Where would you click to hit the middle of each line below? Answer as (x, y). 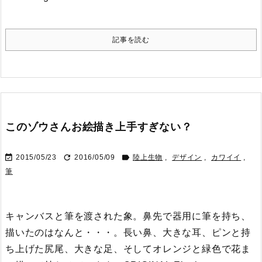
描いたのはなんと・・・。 (64, 232)
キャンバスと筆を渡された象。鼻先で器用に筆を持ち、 (128, 216)
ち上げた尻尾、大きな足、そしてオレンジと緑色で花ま (128, 249)
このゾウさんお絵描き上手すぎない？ (99, 127)
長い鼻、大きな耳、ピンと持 (187, 232)
